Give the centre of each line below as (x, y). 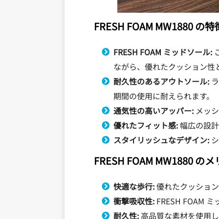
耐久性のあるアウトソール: (161, 81)
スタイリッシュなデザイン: (161, 140)
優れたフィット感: (146, 125)
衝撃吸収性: (134, 201)
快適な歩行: (134, 186)
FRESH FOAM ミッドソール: (163, 52)
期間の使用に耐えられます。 (164, 96)
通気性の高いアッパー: (153, 111)
